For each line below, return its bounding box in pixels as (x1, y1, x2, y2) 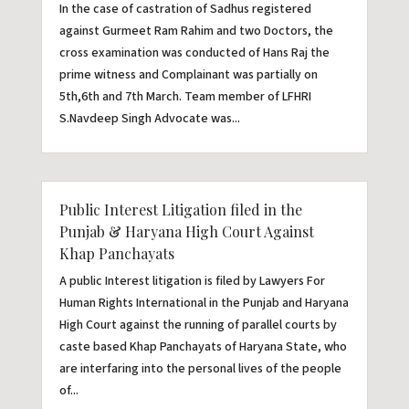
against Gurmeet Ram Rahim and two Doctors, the (58, 22, 333, 41)
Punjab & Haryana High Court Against (58, 222, 314, 242)
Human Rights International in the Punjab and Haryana (58, 294, 349, 313)
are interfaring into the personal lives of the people (58, 360, 341, 379)
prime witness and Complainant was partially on (58, 66, 318, 85)
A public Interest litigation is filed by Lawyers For (58, 272, 325, 291)
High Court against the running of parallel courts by (58, 316, 337, 335)
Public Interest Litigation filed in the (58, 200, 302, 220)
